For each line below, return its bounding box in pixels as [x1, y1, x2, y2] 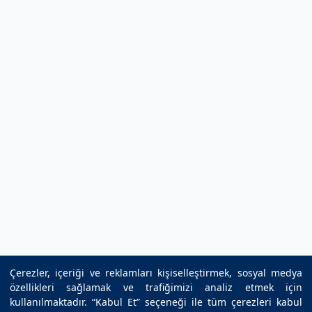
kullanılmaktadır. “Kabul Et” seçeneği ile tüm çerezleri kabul [10, 295, 302, 309]
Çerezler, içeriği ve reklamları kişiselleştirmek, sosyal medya [10, 266, 302, 279]
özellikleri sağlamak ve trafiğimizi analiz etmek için [10, 281, 302, 294]
